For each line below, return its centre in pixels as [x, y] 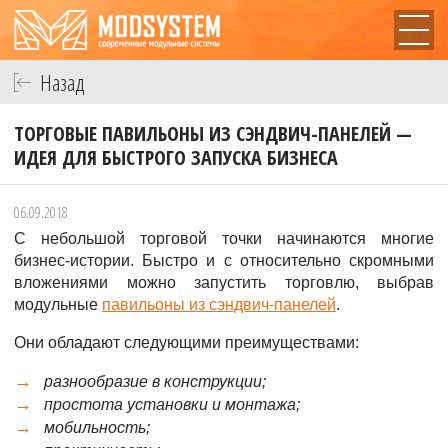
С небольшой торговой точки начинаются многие [224, 238]
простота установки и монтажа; [172, 404]
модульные [58, 304]
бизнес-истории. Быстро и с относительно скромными [224, 260]
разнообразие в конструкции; [155, 381]
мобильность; [97, 427]
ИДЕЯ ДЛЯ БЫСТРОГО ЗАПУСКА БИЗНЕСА [176, 157]
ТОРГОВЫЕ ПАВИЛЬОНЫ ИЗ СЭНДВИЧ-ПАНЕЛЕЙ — [213, 133]
